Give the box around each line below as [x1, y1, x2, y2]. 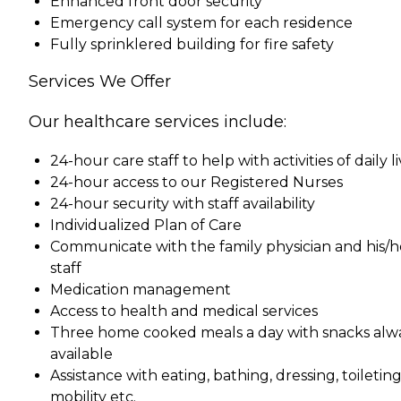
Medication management [50, 280, 231, 298]
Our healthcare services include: [29, 111, 286, 132]
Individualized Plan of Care [50, 216, 242, 234]
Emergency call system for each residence [50, 13, 353, 31]
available [50, 345, 113, 363]
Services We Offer [29, 71, 171, 91]
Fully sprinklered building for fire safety [50, 35, 334, 53]
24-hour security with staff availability [50, 194, 315, 212]
